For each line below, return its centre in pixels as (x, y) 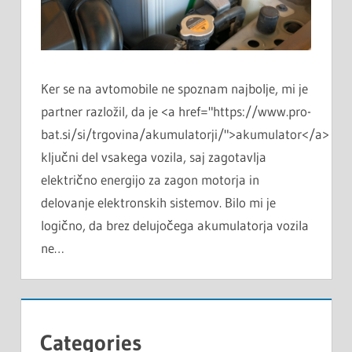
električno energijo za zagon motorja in (150, 179)
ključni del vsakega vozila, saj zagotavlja (154, 156)
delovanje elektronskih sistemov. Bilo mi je (158, 202)
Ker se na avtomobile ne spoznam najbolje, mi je (174, 88)
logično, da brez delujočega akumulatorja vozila (175, 225)
